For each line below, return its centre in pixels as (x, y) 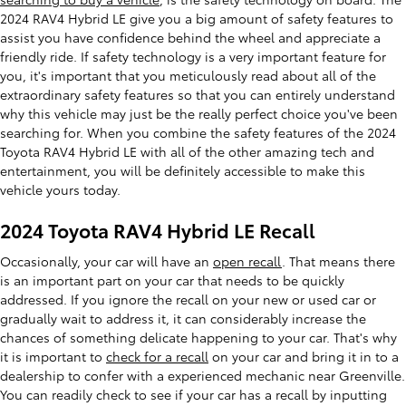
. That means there (338, 261)
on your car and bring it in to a (304, 356)
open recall (247, 261)
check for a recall (157, 356)
